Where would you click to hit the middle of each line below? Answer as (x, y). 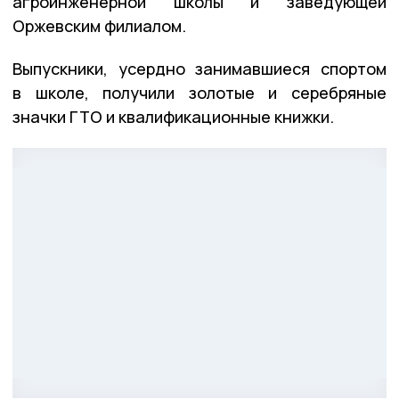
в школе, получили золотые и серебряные (199, 92)
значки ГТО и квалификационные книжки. (173, 116)
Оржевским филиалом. (99, 25)
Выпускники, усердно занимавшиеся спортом (199, 68)
